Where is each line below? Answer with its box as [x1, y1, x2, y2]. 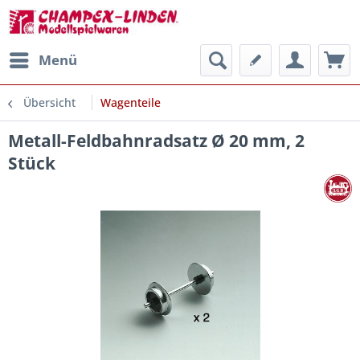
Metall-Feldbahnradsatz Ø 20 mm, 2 [8, 129, 305, 152]
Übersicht [23, 95, 76, 110]
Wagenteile [100, 95, 161, 110]
